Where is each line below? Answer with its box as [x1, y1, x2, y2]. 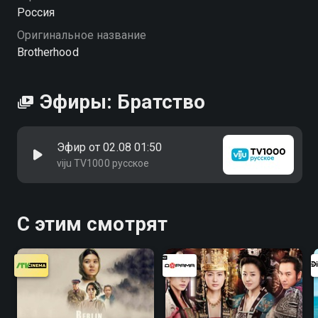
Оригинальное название [17, 28, 147, 42]
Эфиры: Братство [40, 90, 205, 114]
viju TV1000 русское [57, 158, 149, 169]
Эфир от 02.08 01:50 [57, 141, 162, 154]
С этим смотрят [17, 212, 168, 236]
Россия [17, 6, 55, 19]
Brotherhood [17, 45, 79, 59]
